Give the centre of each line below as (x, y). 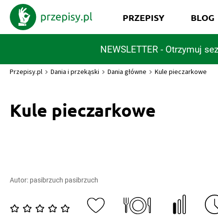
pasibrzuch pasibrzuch (64, 180)
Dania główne (127, 72)
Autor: (20, 180)
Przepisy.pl (26, 72)
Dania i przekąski (75, 72)
